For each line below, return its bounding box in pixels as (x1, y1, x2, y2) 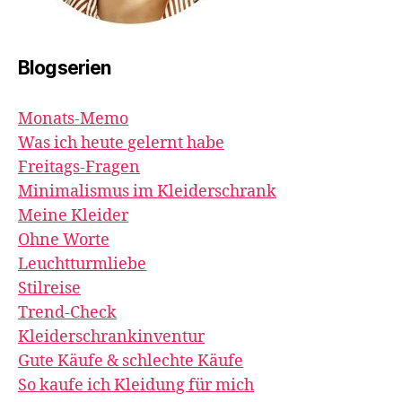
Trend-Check (18, 302, 117, 324)
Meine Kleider (18, 205, 128, 227)
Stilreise (18, 278, 81, 300)
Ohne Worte (18, 230, 109, 251)
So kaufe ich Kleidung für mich (18, 375, 254, 397)
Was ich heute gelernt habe (18, 133, 224, 154)
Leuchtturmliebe (18, 254, 146, 275)
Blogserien (18, 57, 111, 80)
